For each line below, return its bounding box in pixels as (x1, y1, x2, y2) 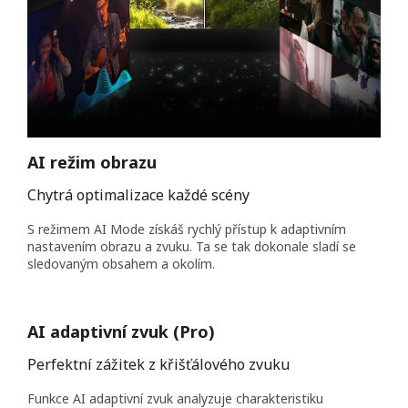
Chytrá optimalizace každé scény (27, 184, 250, 205)
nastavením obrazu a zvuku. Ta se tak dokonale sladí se (27, 237, 356, 255)
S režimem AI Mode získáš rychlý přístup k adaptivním (27, 219, 346, 238)
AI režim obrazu (27, 150, 157, 173)
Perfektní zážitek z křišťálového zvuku (27, 353, 290, 374)
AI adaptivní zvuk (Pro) (27, 320, 215, 342)
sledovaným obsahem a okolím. (27, 254, 215, 272)
